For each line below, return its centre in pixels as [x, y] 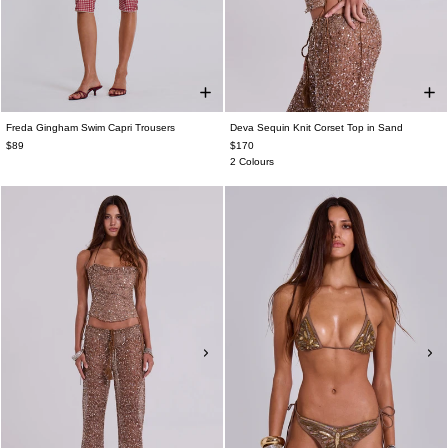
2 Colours [252, 162]
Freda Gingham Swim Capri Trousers [90, 128]
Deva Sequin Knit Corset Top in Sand [316, 128]
